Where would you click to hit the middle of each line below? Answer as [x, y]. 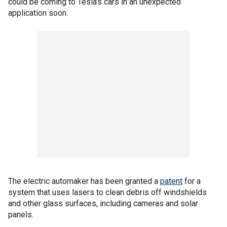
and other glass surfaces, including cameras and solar [103, 203]
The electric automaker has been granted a [84, 181]
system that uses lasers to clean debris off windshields [107, 192]
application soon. [38, 13]
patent [171, 181]
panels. [21, 215]
